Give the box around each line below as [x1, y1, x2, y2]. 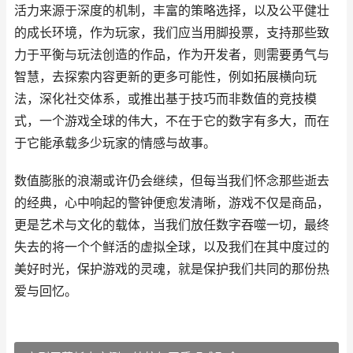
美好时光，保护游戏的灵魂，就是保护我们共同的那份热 [14, 262, 329, 277]
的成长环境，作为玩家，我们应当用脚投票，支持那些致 [14, 25, 329, 40]
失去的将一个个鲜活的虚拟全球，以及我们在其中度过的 [14, 240, 329, 255]
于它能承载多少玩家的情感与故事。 [14, 136, 216, 150]
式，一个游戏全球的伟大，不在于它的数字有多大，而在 [14, 113, 329, 128]
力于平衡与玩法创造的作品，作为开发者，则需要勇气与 [14, 47, 329, 62]
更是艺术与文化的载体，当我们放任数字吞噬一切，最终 [14, 217, 329, 232]
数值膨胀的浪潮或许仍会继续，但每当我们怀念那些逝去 [14, 173, 329, 188]
